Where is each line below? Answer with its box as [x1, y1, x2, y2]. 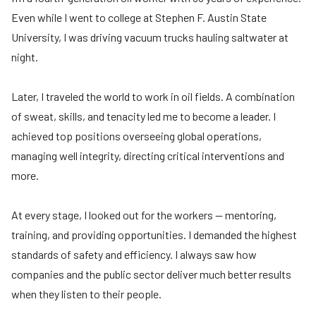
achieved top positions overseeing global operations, [11, 129, 262, 143]
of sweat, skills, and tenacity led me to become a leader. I [11, 109, 276, 123]
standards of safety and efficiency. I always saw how [11, 248, 257, 262]
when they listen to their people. [11, 287, 162, 301]
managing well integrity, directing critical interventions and [11, 149, 284, 163]
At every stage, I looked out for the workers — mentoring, [11, 208, 276, 222]
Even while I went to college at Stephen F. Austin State [11, 11, 267, 25]
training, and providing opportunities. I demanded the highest [11, 228, 297, 242]
